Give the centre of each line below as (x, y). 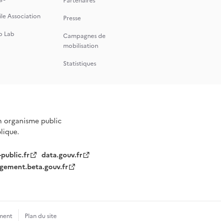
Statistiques (80, 64)
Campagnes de (84, 36)
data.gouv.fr (62, 155)
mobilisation (81, 46)
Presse (72, 18)
